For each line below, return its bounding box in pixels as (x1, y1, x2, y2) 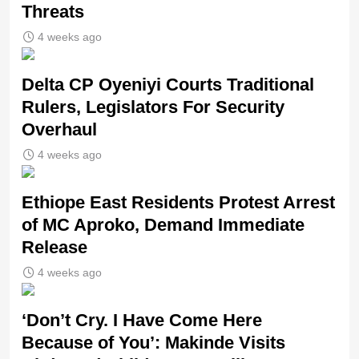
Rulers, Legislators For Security (22, 97, 284, 118)
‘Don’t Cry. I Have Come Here (22, 310, 262, 331)
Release (22, 237, 87, 258)
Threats (22, 2, 84, 22)
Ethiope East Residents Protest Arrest (22, 192, 335, 213)
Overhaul (22, 119, 97, 140)
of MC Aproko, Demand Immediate (22, 215, 305, 236)
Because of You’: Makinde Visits (22, 333, 285, 353)
